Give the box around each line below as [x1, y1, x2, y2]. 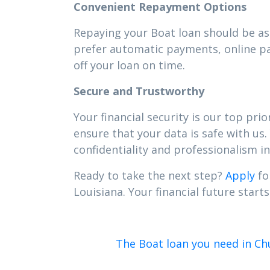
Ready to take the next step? [74, 168, 225, 183]
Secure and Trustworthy [74, 84, 204, 98]
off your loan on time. [74, 58, 185, 72]
